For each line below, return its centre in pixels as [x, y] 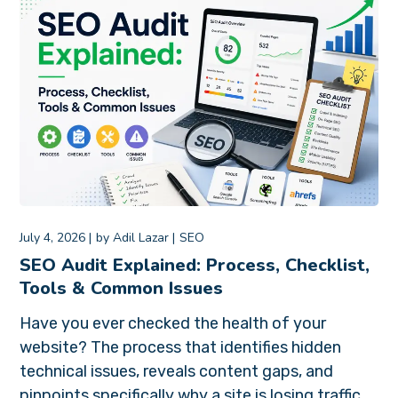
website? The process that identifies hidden [181, 348]
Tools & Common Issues [122, 289]
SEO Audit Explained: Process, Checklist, [195, 266]
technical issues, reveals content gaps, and [177, 372]
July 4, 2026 [53, 238]
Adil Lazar [141, 238]
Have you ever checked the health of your [173, 324]
